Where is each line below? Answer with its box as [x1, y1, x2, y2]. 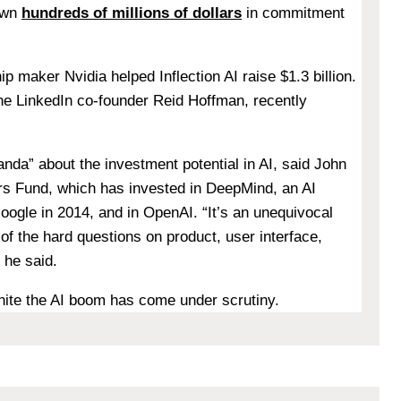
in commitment [246, 4, 345, 22]
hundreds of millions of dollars [21, 4, 242, 22]
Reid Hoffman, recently [153, 92, 307, 110]
